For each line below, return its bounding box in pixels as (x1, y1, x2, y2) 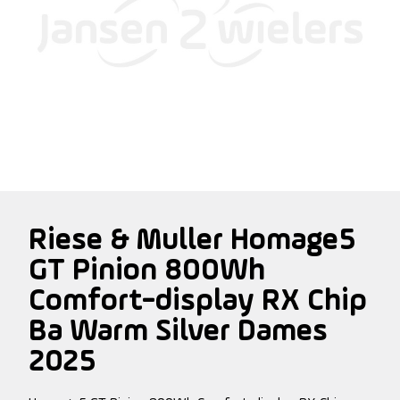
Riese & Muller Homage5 (29, 225, 356, 257)
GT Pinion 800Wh (29, 255, 265, 287)
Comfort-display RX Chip (29, 286, 367, 318)
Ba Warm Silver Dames (29, 316, 328, 348)
